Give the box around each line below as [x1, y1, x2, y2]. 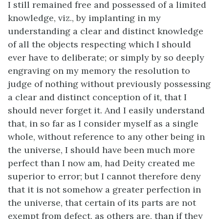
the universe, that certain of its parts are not [8, 197, 196, 208]
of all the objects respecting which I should [8, 39, 191, 50]
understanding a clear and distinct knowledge [8, 25, 203, 37]
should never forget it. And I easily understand [8, 105, 205, 116]
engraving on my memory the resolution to [8, 65, 190, 76]
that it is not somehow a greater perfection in [8, 184, 201, 195]
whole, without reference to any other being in [8, 131, 205, 142]
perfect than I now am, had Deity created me [8, 157, 195, 169]
